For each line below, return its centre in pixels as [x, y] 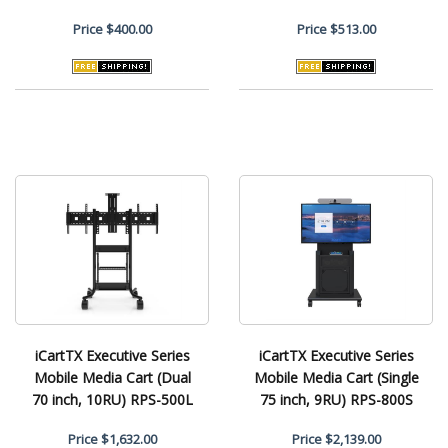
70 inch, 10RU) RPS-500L [112, 399]
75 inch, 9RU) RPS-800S [336, 399]
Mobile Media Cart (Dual [112, 377]
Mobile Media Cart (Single [336, 377]
